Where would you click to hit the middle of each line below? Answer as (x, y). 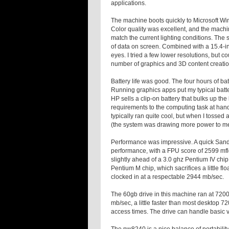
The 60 (121, 194)
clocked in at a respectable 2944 (157, 177)
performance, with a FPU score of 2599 (166, 151)
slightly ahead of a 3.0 (142, 160)
